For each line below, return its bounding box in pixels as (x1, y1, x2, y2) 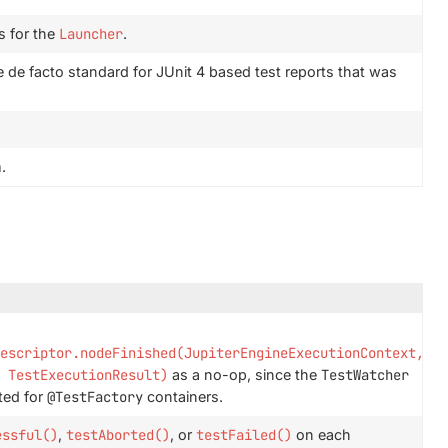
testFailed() (195, 426, 292, 444)
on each (291, 426, 351, 443)
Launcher (59, 25, 123, 43)
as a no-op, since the (167, 366, 321, 383)
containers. (142, 388, 223, 405)
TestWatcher (320, 366, 409, 384)
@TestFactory (46, 388, 143, 406)
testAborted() (65, 426, 170, 444)
